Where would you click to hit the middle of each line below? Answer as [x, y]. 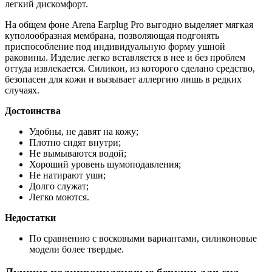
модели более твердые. [76, 249]
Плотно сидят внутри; [75, 142]
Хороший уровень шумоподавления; [105, 164]
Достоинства [33, 110]
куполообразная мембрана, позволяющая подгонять [112, 35]
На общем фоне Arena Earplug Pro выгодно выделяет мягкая [129, 24]
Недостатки [30, 217]
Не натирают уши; [67, 175]
